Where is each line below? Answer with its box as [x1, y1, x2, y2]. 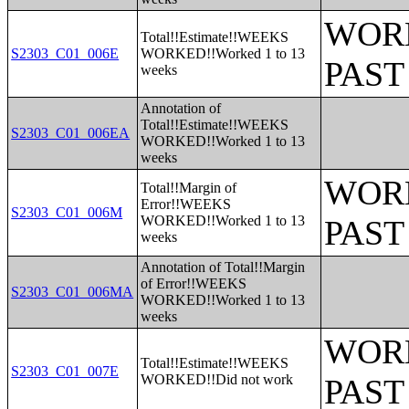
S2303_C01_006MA [11, 284, 134, 299]
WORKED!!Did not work [141, 372, 294, 387]
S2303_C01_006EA [11, 125, 131, 141]
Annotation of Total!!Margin [141, 259, 306, 275]
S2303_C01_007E [11, 363, 120, 379]
